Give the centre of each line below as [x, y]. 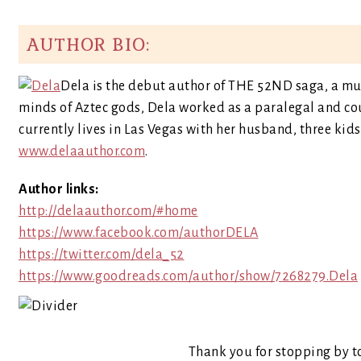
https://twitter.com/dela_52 [102, 255]
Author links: [59, 189]
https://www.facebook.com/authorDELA [139, 233]
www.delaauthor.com [82, 151]
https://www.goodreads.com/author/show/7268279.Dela [188, 276]
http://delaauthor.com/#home [108, 211]
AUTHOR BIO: [88, 44]
